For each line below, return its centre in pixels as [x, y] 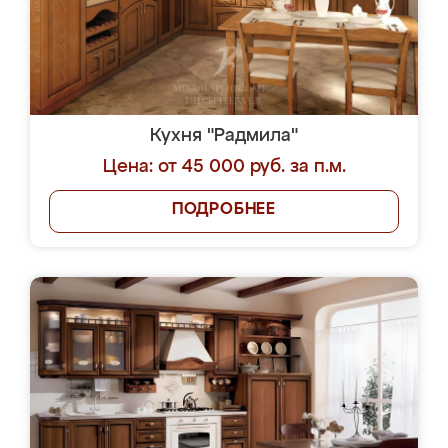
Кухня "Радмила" [224, 136]
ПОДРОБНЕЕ [224, 210]
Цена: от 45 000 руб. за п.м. [224, 167]
